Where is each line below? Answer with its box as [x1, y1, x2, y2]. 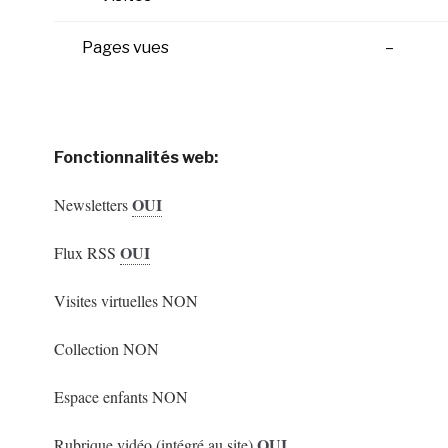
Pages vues [82, 38, 170, 57]
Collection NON [53, 338, 159, 359]
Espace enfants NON [53, 386, 188, 407]
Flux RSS [53, 242, 120, 263]
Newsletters [53, 194, 132, 215]
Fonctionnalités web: [53, 148, 218, 167]
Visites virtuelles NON [53, 290, 198, 311]
